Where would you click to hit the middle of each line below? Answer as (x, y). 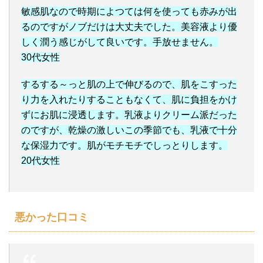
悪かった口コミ (52, 218)
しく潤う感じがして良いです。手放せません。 (120, 42)
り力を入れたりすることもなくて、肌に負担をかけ (129, 100)
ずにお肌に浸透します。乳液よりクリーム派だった (129, 115)
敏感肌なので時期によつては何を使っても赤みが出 (129, 12)
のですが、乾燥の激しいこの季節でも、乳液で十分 (129, 130)
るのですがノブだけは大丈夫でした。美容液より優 (129, 27)
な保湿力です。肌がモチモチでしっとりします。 (124, 146)
